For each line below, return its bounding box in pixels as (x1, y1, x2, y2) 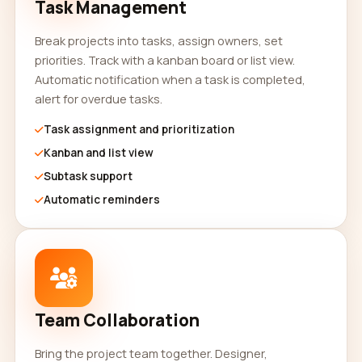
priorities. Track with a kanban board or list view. (35, 52, 295, 68)
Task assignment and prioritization (44, 122, 234, 137)
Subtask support (44, 169, 133, 183)
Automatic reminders (44, 192, 160, 207)
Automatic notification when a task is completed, (35, 71, 305, 87)
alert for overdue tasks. (35, 90, 162, 107)
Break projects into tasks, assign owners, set (35, 32, 283, 48)
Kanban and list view (44, 145, 154, 160)
